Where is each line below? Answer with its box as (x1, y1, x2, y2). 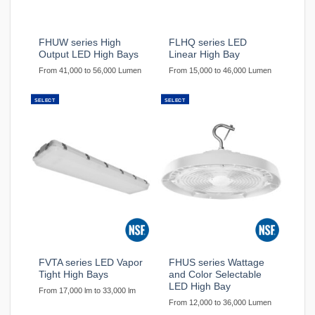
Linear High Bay (169, 49, 240, 60)
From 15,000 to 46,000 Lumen (169, 66, 272, 75)
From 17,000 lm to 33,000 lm (39, 285, 136, 295)
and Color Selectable (169, 269, 262, 280)
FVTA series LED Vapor (39, 257, 143, 268)
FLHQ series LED (169, 37, 247, 49)
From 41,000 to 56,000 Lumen (39, 66, 142, 75)
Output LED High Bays (39, 49, 139, 60)
